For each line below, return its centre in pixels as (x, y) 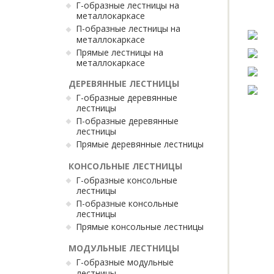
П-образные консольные (127, 203)
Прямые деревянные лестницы (140, 144)
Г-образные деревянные (127, 97)
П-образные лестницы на (128, 29)
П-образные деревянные (127, 121)
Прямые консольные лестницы (140, 227)
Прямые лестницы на (120, 52)
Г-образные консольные (127, 180)
